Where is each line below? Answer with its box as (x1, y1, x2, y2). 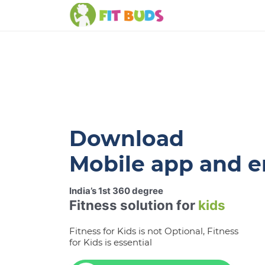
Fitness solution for (69, 197, 198, 213)
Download (69, 125, 184, 151)
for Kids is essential (69, 237, 152, 248)
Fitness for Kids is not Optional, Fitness (69, 225, 238, 237)
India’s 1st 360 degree (69, 185, 163, 196)
